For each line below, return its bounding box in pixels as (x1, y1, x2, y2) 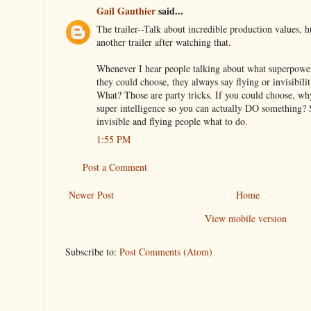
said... (155, 3, 183, 18)
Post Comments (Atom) (119, 244, 212, 258)
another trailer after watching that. (96, 35, 231, 49)
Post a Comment (83, 160, 147, 174)
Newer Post (69, 187, 114, 201)
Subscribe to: (65, 244, 119, 258)
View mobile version (205, 211, 287, 225)
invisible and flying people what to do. (96, 114, 248, 128)
